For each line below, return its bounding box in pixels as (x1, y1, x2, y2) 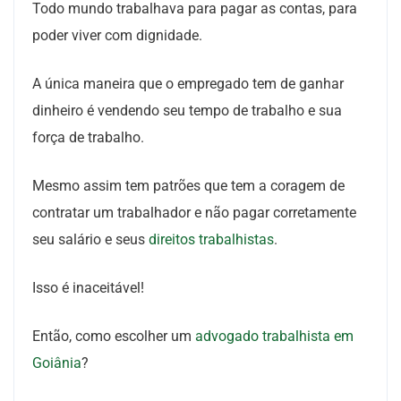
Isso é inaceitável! (32, 279, 144, 296)
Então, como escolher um (32, 328, 195, 345)
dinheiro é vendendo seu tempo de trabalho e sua (32, 102, 342, 119)
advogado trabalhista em (195, 328, 354, 345)
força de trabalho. (32, 129, 144, 146)
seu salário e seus (32, 231, 149, 248)
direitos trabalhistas (149, 231, 274, 248)
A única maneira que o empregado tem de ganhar (32, 75, 344, 92)
